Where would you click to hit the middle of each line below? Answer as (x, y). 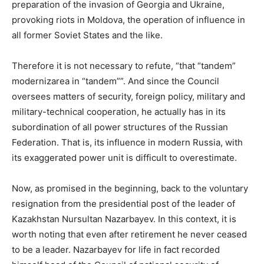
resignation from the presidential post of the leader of (123, 203)
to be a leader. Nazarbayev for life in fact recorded (116, 249)
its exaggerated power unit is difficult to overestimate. (124, 157)
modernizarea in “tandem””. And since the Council (115, 81)
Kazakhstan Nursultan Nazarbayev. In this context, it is (124, 219)
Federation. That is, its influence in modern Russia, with (127, 142)
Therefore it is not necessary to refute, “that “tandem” (124, 65)
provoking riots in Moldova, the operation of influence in (128, 19)
